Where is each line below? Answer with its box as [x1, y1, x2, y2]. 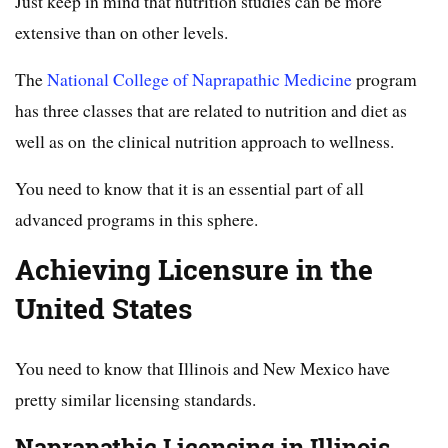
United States [15, 290, 192, 329]
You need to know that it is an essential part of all [15, 176, 364, 201]
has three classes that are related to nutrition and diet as [15, 98, 407, 123]
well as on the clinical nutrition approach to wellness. [15, 129, 394, 154]
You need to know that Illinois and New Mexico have [15, 356, 390, 381]
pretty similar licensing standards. [15, 387, 256, 412]
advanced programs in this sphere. [15, 207, 258, 232]
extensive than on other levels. [15, 20, 228, 45]
